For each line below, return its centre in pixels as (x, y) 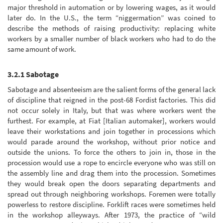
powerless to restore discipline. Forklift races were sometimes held (111, 204)
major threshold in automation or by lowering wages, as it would (111, 7)
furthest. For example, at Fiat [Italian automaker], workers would (111, 120)
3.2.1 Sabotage (33, 74)
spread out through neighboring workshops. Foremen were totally (111, 194)
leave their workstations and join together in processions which (111, 131)
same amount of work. (42, 49)
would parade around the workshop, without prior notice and (111, 141)
